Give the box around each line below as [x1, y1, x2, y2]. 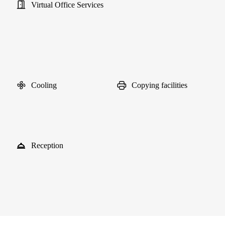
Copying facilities [132, 81, 187, 89]
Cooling [31, 81, 57, 89]
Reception [31, 141, 63, 150]
